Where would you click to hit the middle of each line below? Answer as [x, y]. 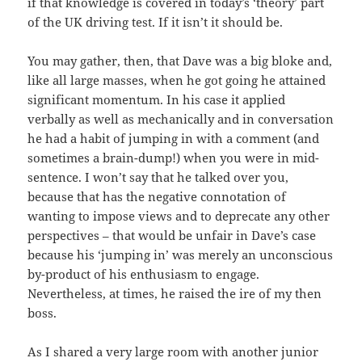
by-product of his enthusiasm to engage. [144, 274]
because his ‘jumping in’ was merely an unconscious [181, 255]
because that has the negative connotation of [157, 197]
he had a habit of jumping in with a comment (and [174, 139]
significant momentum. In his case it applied [157, 100]
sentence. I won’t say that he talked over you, [158, 177]
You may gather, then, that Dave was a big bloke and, [180, 61]
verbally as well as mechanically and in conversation [181, 119]
